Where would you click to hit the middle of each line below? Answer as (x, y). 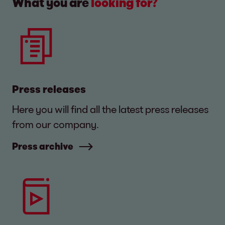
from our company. (55, 124)
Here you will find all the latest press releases (110, 109)
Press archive (43, 146)
